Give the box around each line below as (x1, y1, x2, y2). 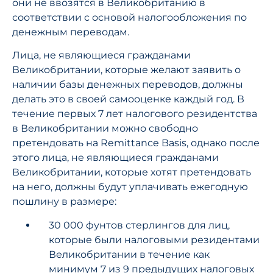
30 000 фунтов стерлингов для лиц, (49, 219, 230, 231)
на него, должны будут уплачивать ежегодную (12, 181, 248, 193)
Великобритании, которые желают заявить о (12, 64, 241, 76)
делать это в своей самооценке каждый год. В (12, 93, 244, 105)
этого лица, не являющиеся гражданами (12, 152, 219, 164)
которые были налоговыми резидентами (49, 233, 260, 246)
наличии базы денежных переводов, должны (12, 79, 243, 91)
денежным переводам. (12, 26, 129, 38)
